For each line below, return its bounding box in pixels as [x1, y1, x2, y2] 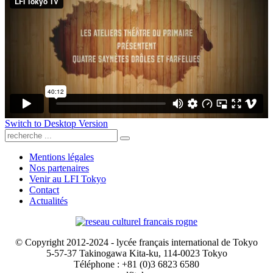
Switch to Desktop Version [5, 118, 108, 129]
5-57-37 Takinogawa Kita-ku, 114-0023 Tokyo [46, 248, 227, 259]
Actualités [29, 196, 68, 207]
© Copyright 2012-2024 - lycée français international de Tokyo [15, 237, 258, 248]
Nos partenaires [29, 163, 89, 174]
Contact [29, 185, 59, 196]
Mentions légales [29, 152, 94, 163]
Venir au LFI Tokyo [29, 174, 106, 185]
